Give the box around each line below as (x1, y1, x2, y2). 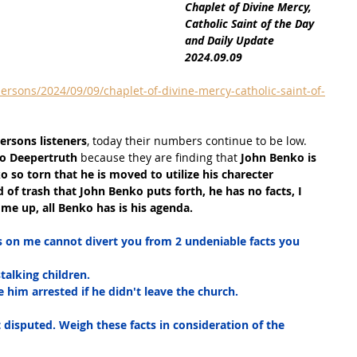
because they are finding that (77, 150, 237, 165)
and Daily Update (185, 33, 277, 48)
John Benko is (237, 150, 320, 165)
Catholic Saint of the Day (185, 16, 317, 31)
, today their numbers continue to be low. (87, 133, 310, 148)
